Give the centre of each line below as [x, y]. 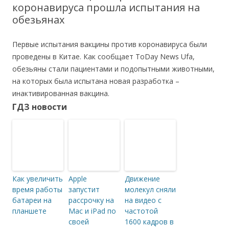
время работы [37, 189]
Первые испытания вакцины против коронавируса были [110, 44]
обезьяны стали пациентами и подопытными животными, [113, 68]
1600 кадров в [149, 221]
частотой [141, 211]
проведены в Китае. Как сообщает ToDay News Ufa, [104, 56]
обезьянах [38, 19]
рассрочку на [91, 200]
